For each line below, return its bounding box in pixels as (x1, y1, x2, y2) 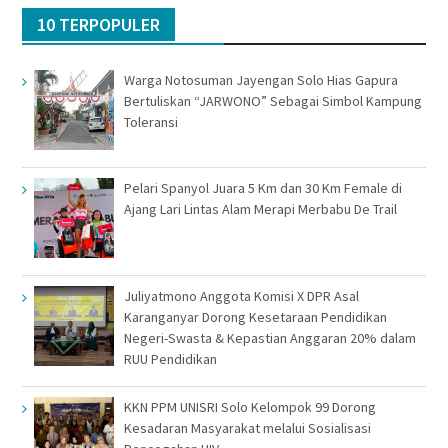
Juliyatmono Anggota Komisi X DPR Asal (123, 286, 359, 305)
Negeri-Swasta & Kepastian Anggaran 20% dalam (123, 328, 416, 347)
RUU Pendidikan (123, 349, 217, 368)
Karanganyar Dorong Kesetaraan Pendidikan (123, 307, 387, 326)
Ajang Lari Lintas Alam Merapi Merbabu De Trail (123, 199, 397, 218)
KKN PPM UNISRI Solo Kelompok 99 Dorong (123, 397, 376, 416)
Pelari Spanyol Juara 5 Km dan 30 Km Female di (123, 178, 402, 197)
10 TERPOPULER (36, 12, 160, 36)
